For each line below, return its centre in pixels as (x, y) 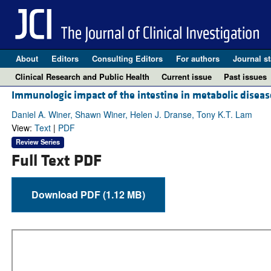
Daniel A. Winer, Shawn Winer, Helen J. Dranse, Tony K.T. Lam (132, 115)
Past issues (245, 77)
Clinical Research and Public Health (82, 77)
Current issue (187, 77)
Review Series (38, 142)
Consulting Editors (127, 58)
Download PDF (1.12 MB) (124, 194)
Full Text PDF (56, 161)
